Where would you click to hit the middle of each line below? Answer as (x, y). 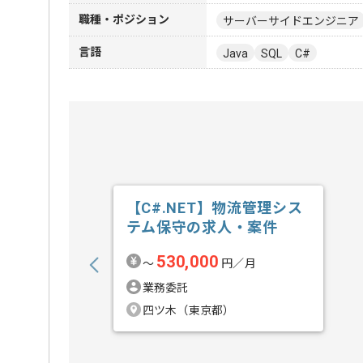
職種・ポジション (124, 19)
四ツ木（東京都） (188, 310)
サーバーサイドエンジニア (291, 21)
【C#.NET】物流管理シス (214, 208)
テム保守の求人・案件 (202, 227)
